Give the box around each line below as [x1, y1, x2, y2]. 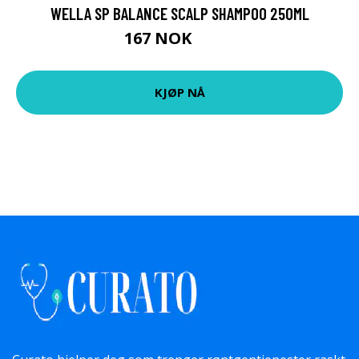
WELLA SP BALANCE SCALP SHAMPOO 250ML [50, 2, 309, 23]
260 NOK [195, 33, 236, 47]
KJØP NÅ [154, 84, 205, 101]
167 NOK [123, 26, 196, 49]
